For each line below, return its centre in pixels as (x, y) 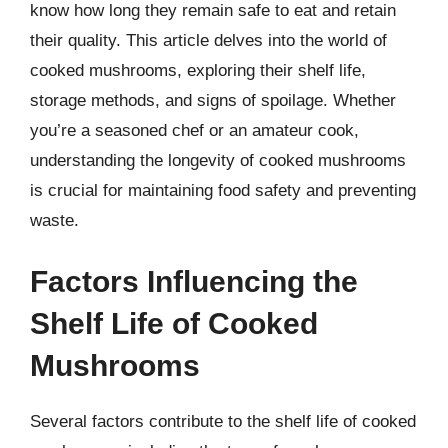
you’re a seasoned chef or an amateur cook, (194, 130)
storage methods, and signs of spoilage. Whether (213, 100)
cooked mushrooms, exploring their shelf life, (198, 70)
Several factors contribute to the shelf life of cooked (223, 421)
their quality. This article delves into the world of (208, 40)
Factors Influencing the (194, 281)
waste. (54, 220)
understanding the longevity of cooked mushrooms (218, 160)
